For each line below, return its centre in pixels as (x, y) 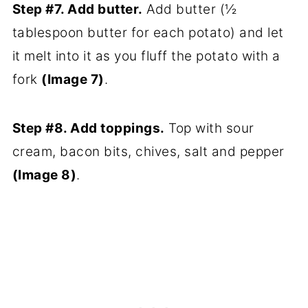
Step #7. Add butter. (77, 10)
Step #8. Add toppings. (88, 129)
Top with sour (209, 129)
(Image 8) (44, 175)
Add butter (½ (190, 10)
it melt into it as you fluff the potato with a (146, 56)
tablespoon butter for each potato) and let (148, 33)
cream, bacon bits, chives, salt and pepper (148, 152)
